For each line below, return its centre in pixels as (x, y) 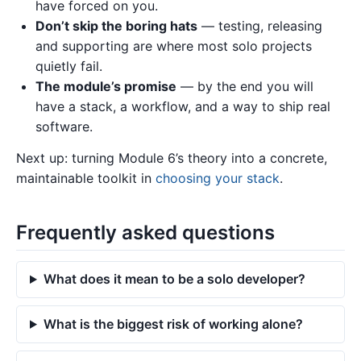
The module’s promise (106, 86)
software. (64, 126)
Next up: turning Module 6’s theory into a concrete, (172, 158)
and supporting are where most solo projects (174, 46)
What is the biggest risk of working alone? (173, 324)
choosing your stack (218, 178)
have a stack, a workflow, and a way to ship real (183, 106)
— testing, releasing (260, 25)
